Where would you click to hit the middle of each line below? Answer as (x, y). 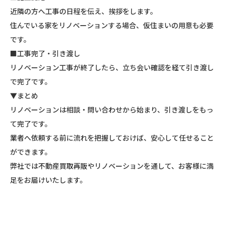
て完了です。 (31, 123)
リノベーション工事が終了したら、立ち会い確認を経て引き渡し (112, 67)
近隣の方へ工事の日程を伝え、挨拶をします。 (84, 11)
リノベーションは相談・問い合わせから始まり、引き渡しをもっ (112, 109)
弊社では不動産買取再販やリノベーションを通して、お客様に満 (112, 165)
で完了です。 (31, 81)
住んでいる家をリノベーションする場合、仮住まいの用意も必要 (112, 25)
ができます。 (31, 151)
